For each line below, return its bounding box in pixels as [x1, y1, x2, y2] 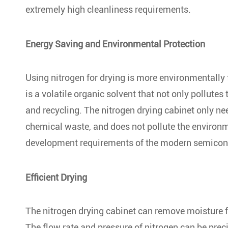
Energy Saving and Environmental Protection [25, 39, 205, 49]
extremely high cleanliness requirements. [25, 4, 191, 15]
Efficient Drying [25, 172, 87, 183]
